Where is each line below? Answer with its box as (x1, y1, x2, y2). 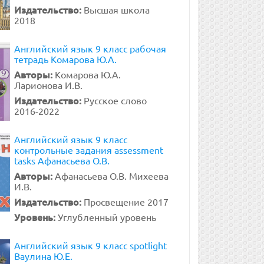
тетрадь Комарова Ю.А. (14, 53, 117, 65)
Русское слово (83, 94, 147, 106)
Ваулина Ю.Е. (14, 250, 72, 262)
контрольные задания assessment (14, 144, 163, 156)
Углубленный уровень (57, 211, 156, 223)
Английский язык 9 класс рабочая (14, 42, 166, 54)
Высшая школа (83, 4, 150, 15)
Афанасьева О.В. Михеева (54, 170, 169, 181)
